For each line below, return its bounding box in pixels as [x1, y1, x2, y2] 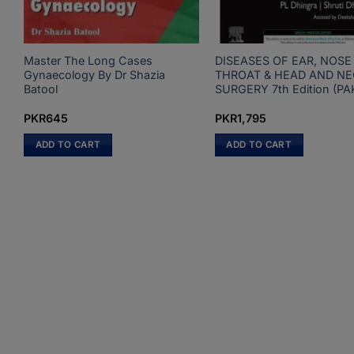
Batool [23, 81, 58, 96]
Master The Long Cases [23, 53, 153, 67]
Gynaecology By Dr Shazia [23, 67, 165, 81]
